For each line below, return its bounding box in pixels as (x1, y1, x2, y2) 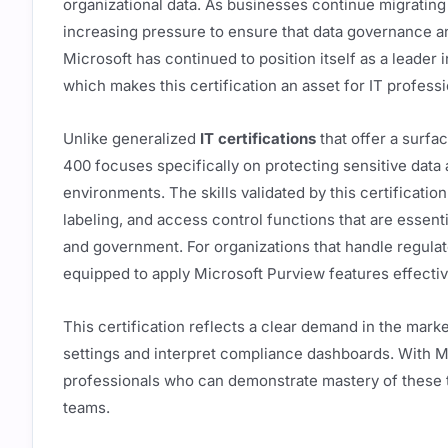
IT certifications (200, 129, 316, 148)
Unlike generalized (63, 129, 200, 148)
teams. (63, 398, 110, 418)
